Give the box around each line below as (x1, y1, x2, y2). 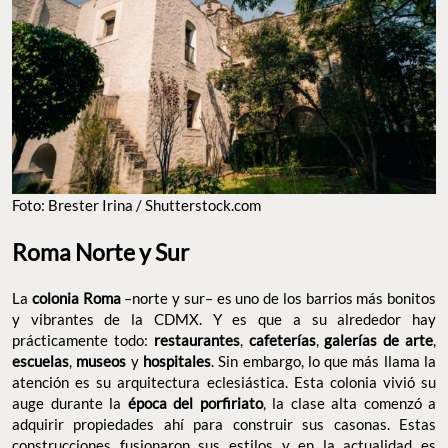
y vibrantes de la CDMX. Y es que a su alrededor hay (12, 310, 436, 329)
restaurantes (147, 331, 240, 350)
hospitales (138, 352, 211, 371)
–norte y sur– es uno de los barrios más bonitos (120, 289, 436, 308)
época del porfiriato (121, 394, 263, 413)
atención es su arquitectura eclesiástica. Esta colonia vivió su (12, 373, 436, 392)
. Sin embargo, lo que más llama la (210, 352, 437, 371)
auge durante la (12, 394, 121, 413)
